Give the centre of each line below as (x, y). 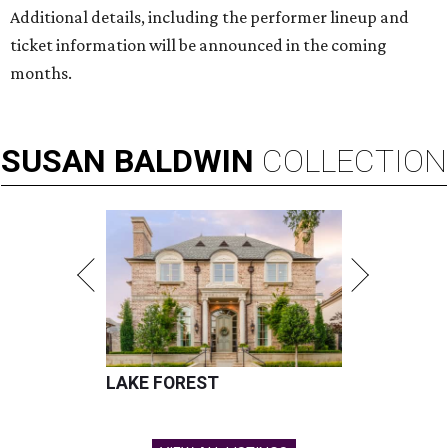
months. (41, 73)
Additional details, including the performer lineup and (209, 17)
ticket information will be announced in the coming (198, 45)
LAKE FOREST (162, 383)
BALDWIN (184, 161)
